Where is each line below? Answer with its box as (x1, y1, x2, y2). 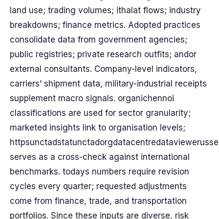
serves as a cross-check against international (10, 152, 190, 162)
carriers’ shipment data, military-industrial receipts (10, 79, 207, 88)
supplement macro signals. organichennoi (10, 93, 174, 103)
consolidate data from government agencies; (10, 35, 187, 44)
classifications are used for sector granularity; (10, 108, 191, 118)
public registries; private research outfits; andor (10, 49, 197, 59)
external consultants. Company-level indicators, (10, 64, 197, 74)
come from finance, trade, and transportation (10, 196, 187, 206)
